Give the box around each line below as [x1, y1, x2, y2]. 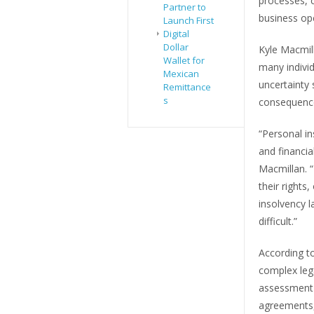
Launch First [163, 14, 214, 27]
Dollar [163, 41, 189, 54]
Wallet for [163, 54, 205, 67]
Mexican [163, 67, 199, 81]
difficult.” [258, 214, 297, 228]
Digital [163, 27, 189, 41]
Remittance [163, 81, 211, 94]
